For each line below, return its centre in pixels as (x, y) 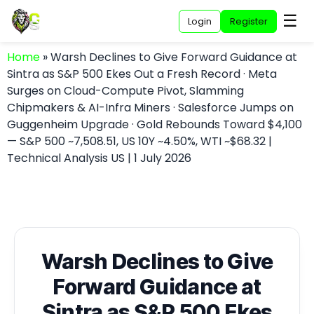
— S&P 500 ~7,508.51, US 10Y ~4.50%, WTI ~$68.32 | (139, 141)
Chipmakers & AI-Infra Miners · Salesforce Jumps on (150, 108)
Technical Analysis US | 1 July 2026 (99, 158)
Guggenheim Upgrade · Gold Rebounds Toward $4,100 (155, 124)
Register (249, 21)
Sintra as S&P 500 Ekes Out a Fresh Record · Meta (142, 74)
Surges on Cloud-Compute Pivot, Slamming (125, 91)
